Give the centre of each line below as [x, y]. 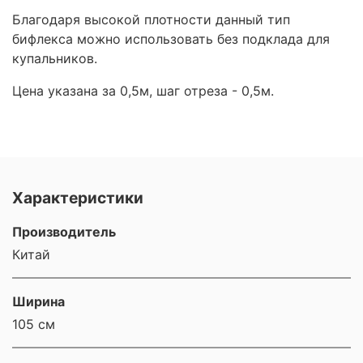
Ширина [38, 301]
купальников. [57, 59]
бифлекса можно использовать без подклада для [171, 39]
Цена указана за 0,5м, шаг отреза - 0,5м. [145, 91]
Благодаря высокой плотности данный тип [151, 20]
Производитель [64, 231]
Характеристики [78, 197]
